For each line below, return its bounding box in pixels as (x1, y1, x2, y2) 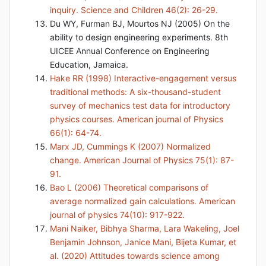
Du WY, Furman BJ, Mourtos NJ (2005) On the (50, 18, 230, 28)
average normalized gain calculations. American (50, 196, 235, 206)
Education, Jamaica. (50, 59, 128, 69)
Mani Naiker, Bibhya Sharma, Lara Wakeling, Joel (50, 223, 239, 233)
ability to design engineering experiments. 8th (50, 32, 228, 42)
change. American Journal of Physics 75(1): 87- (50, 155, 234, 165)
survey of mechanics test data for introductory (50, 100, 230, 110)
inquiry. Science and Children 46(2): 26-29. (50, 5, 218, 15)
